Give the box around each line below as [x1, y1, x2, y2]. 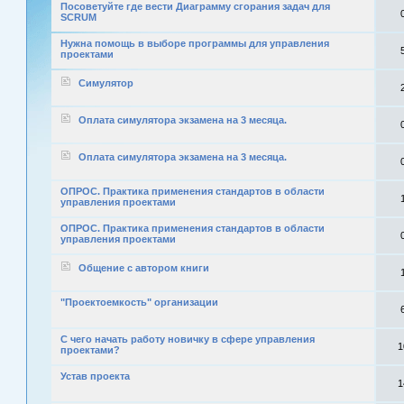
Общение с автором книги [78, 262, 209, 273]
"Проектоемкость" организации [60, 297, 218, 308]
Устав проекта [60, 371, 130, 381]
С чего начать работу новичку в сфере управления [60, 334, 315, 344]
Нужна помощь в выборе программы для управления [60, 38, 329, 49]
